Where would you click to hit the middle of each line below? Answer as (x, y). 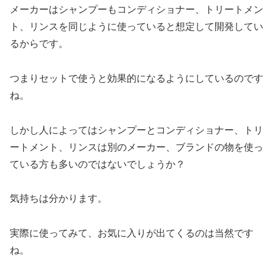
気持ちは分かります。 (58, 199)
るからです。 (39, 44)
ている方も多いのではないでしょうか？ (97, 164)
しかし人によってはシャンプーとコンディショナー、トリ (136, 130)
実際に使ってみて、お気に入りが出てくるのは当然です (132, 233)
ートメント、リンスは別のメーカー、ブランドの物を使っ (136, 147)
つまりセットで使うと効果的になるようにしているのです (136, 78)
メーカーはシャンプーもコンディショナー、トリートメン (136, 10)
